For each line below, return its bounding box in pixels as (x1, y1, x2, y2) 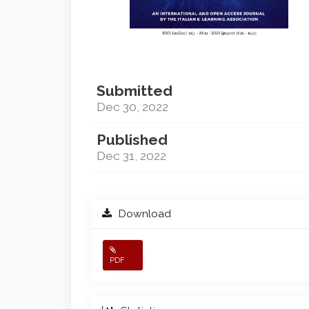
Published (97, 131, 168, 149)
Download (115, 207, 171, 221)
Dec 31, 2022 (97, 148, 166, 163)
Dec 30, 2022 (97, 99, 168, 114)
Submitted (97, 82, 172, 100)
